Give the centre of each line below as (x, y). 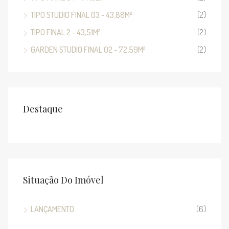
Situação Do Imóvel (63, 180)
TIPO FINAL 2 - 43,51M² (65, 32)
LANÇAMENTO (52, 209)
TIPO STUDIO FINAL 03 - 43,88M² (81, 15)
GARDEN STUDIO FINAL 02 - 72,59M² (88, 49)
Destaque (43, 109)
